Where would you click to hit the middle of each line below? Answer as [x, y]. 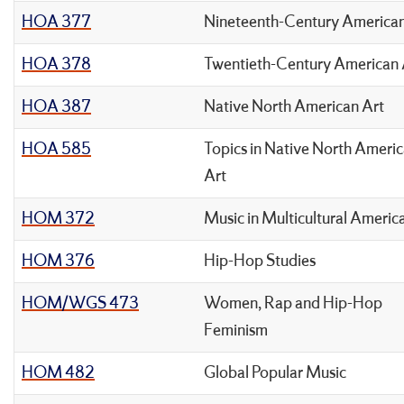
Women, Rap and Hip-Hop [293, 303]
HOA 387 [56, 107]
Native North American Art [294, 107]
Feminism [236, 331]
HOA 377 [56, 22]
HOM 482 [58, 373]
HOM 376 [58, 261]
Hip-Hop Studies [260, 261]
